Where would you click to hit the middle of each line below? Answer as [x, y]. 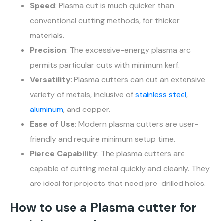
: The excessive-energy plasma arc [129, 50]
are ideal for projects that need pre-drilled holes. [118, 184]
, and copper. [87, 110]
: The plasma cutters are [141, 154]
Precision [48, 50]
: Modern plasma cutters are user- [137, 124]
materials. [47, 36]
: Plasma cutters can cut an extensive [138, 80]
